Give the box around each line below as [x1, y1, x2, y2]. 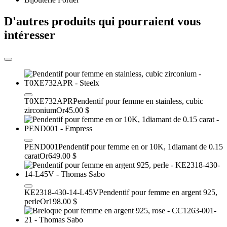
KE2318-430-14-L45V [24, 187, 99, 197]
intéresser [4, 28, 55, 42]
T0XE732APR [24, 96, 73, 105]
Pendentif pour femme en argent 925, [99, 187, 217, 197]
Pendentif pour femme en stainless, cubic [73, 96, 203, 105]
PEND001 [24, 142, 58, 151]
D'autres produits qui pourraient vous [4, 15, 201, 28]
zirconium [24, 105, 56, 115]
